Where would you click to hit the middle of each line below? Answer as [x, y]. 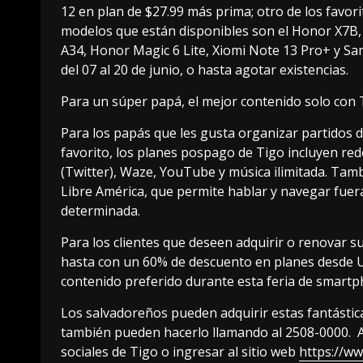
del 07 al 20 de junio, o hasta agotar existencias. [205, 70]
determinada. [100, 211]
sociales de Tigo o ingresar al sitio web [180, 352]
